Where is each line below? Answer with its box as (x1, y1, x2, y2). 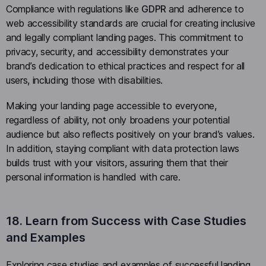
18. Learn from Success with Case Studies (6, 214, 246, 229)
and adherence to (168, 3, 244, 15)
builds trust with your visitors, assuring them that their (6, 157, 228, 169)
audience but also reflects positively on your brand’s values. (6, 128, 255, 141)
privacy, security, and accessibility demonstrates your (6, 46, 229, 58)
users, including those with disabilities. (6, 74, 166, 87)
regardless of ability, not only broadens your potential (6, 114, 230, 126)
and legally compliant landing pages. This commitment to (6, 31, 243, 44)
